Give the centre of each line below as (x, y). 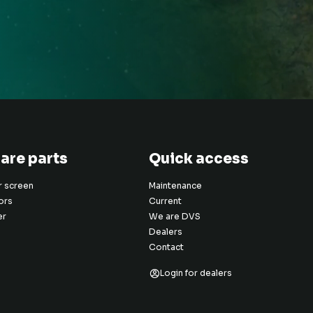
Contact (166, 248)
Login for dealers (196, 273)
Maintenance (175, 186)
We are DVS (174, 217)
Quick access (198, 158)
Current (165, 202)
